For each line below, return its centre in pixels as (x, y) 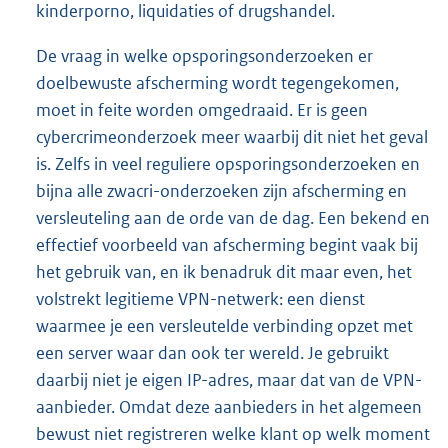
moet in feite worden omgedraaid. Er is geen (202, 110)
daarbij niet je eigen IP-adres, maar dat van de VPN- (229, 380)
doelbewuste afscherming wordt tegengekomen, (217, 83)
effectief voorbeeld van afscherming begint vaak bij (227, 245)
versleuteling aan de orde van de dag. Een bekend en (233, 218)
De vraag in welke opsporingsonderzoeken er (204, 56)
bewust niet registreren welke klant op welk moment (233, 434)
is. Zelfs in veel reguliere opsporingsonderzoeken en (228, 164)
